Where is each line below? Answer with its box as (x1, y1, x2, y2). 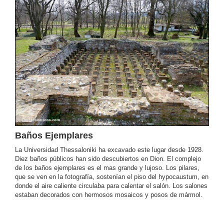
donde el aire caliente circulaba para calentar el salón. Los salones (15, 181, 207, 189)
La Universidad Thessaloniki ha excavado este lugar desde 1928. (15, 145, 203, 153)
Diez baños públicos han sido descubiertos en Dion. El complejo (15, 154, 201, 162)
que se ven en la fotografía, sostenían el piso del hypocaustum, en (15, 172, 208, 180)
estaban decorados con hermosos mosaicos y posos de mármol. (15, 190, 202, 198)
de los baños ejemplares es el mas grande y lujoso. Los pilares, (15, 163, 199, 171)
